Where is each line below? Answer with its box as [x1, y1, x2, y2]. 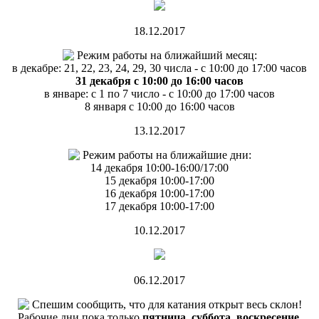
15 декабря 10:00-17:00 [105, 174, 214, 187]
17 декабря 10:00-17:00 [105, 200, 214, 213]
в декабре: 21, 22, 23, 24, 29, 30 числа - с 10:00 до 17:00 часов [12, 62, 307, 75]
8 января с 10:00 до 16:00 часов [84, 100, 235, 113]
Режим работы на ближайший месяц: [73, 49, 257, 62]
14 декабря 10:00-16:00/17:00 [90, 162, 229, 174]
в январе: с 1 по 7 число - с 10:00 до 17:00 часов [44, 88, 275, 100]
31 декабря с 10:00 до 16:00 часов [75, 75, 244, 88]
